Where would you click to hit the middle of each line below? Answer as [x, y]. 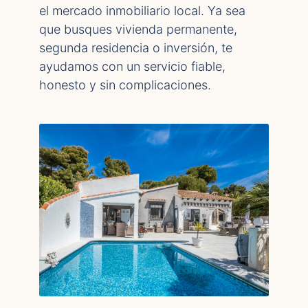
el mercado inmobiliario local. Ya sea [142, 11]
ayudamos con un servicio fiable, [132, 66]
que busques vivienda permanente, [138, 29]
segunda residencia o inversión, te [136, 48]
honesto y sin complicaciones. [125, 85]
